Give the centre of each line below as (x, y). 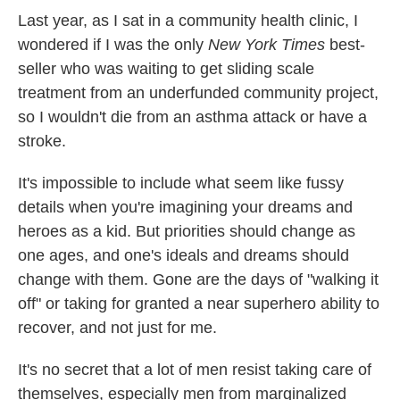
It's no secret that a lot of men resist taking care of (195, 370)
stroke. (42, 142)
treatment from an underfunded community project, (198, 93)
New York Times (267, 45)
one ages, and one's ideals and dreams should (183, 256)
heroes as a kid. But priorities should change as (187, 232)
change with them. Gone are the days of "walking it (198, 280)
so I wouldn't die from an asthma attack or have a (192, 117)
